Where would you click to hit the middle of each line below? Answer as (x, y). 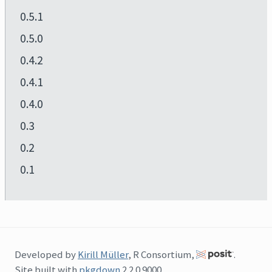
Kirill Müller (103, 254)
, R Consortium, (162, 254)
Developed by (46, 254)
